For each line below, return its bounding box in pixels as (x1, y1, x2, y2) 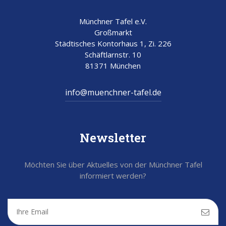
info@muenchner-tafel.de (65, 86, 161, 98)
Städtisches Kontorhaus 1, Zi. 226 (54, 38, 172, 48)
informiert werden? (80, 170, 146, 181)
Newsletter (80, 129, 146, 146)
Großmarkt (94, 27, 132, 37)
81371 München (85, 60, 141, 71)
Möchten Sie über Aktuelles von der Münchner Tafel (24, 159, 202, 169)
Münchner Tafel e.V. (79, 16, 147, 26)
